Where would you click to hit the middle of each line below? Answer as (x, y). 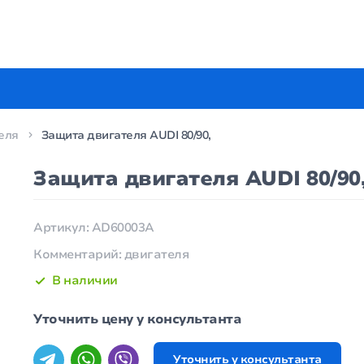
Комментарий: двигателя (111, 254)
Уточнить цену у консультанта (138, 320)
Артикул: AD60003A (94, 227)
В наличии (85, 281)
